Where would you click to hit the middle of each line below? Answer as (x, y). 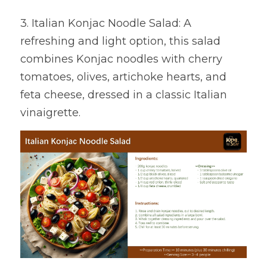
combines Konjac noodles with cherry (121, 59)
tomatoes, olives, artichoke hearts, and (123, 77)
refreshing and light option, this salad (120, 41)
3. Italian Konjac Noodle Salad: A (106, 24)
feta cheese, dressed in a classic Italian (124, 95)
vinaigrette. (50, 113)
